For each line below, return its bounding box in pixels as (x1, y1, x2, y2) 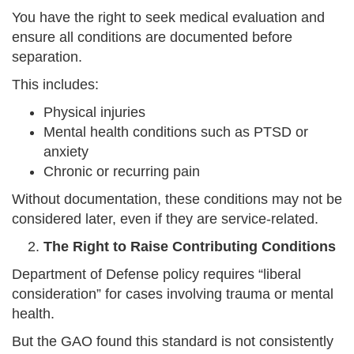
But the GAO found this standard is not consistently (12, 333, 333, 350)
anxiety (43, 144, 88, 160)
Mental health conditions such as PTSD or (43, 124, 308, 141)
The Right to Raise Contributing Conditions (43, 239, 336, 255)
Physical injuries (43, 104, 145, 121)
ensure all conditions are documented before (12, 29, 292, 46)
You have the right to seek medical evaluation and (12, 9, 325, 26)
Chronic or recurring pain (43, 164, 200, 180)
